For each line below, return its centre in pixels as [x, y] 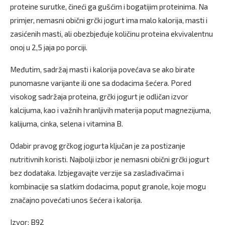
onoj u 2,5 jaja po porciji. [49, 47]
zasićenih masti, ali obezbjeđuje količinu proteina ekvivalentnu [111, 34]
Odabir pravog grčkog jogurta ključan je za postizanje [98, 146]
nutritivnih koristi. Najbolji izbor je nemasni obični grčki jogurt [110, 159]
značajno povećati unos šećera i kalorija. [76, 200]
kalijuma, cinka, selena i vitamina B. [67, 124]
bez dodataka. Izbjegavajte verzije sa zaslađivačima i [97, 173]
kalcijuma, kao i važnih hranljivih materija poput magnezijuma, [110, 110]
